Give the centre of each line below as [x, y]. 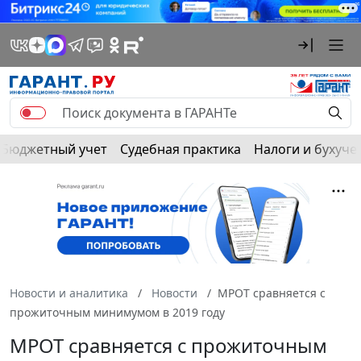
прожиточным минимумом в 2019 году [117, 312]
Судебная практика [180, 149]
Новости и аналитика [69, 293]
